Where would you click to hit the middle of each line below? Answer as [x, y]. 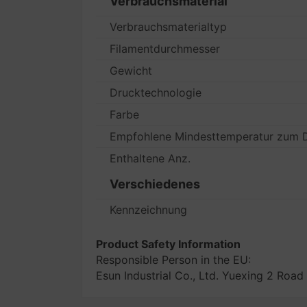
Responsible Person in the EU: [174, 260]
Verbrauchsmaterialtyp [169, 27]
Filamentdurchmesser [165, 49]
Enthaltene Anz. [150, 158]
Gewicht [131, 71]
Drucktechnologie [156, 93]
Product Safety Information [169, 244]
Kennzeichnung [149, 210]
